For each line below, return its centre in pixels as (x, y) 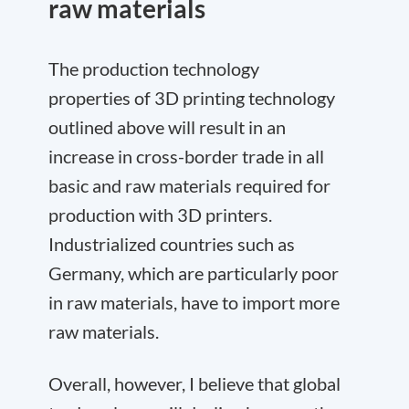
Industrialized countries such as (172, 243)
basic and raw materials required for (189, 185)
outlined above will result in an (167, 126)
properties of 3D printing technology (192, 97)
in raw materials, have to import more (194, 302)
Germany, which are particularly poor (194, 273)
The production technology (154, 68)
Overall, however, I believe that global (194, 383)
